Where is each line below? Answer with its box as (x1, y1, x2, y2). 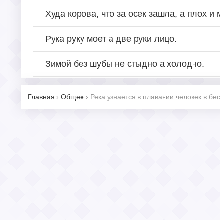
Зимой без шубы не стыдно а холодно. (45, 58, 204, 69)
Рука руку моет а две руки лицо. (45, 33, 177, 44)
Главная (28, 92, 55, 101)
